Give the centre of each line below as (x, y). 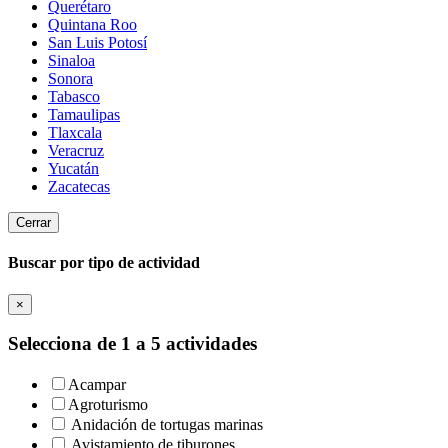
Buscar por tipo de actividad (104, 263)
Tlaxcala (75, 132)
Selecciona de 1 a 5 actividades (132, 344)
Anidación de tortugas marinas (167, 424)
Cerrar (33, 222)
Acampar (97, 384)
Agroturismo (108, 404)
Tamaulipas (84, 114)
